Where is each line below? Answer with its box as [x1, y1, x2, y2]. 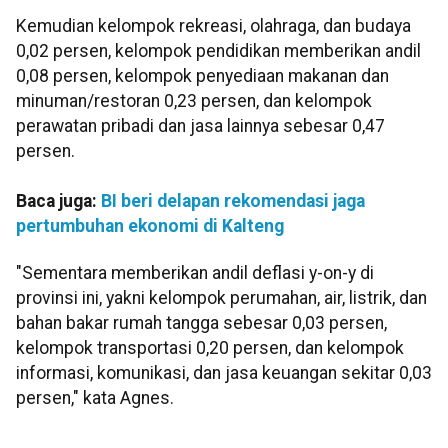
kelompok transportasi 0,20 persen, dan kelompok [16, 338, 404, 359]
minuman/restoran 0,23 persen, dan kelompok [16, 90, 372, 111]
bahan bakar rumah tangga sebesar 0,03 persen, [16, 313, 387, 334]
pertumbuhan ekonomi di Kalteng [16, 215, 284, 236]
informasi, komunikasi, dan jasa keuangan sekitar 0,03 [16, 363, 432, 384]
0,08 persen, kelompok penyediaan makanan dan [16, 65, 389, 86]
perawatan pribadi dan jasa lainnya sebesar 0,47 [16, 115, 385, 136]
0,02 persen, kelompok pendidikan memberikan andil [16, 40, 421, 61]
